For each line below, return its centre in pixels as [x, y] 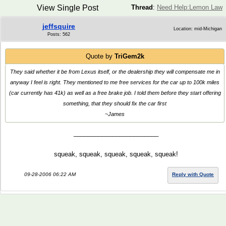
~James [115, 114]
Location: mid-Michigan [198, 29]
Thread [142, 7]
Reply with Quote [193, 174]
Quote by [100, 56]
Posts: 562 [59, 34]
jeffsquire [59, 26]
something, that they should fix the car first [115, 103]
